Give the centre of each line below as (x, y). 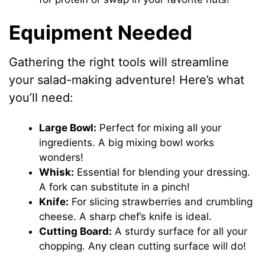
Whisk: (57, 172)
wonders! (62, 157)
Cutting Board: (76, 231)
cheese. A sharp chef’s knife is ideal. (126, 216)
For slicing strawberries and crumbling (161, 201)
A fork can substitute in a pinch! (115, 187)
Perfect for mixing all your (159, 127)
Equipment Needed (101, 33)
